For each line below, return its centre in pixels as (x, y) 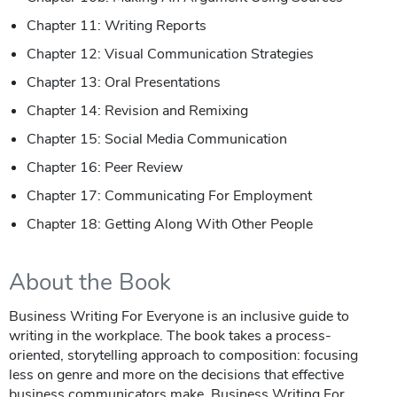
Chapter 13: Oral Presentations (124, 82)
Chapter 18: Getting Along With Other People (170, 224)
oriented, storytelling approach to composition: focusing (183, 355)
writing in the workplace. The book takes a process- (170, 335)
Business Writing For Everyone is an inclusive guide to (179, 316)
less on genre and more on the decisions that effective (176, 374)
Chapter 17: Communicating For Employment (169, 195)
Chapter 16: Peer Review (105, 167)
